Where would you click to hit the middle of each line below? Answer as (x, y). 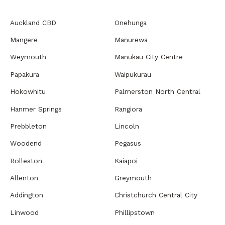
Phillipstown (135, 212)
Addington (27, 195)
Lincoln (127, 126)
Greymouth (133, 178)
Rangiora (128, 109)
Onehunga (131, 22)
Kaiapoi (126, 160)
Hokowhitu (28, 92)
